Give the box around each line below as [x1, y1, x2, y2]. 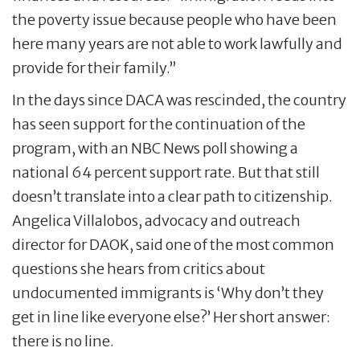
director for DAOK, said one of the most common [12, 235, 334, 255]
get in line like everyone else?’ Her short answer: [12, 308, 330, 327]
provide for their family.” [12, 59, 177, 78]
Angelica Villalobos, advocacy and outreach [12, 211, 301, 231]
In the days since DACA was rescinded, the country [12, 91, 346, 110]
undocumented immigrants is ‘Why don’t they [12, 284, 324, 303]
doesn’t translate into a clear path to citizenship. [12, 187, 333, 207]
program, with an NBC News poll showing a [12, 139, 298, 158]
